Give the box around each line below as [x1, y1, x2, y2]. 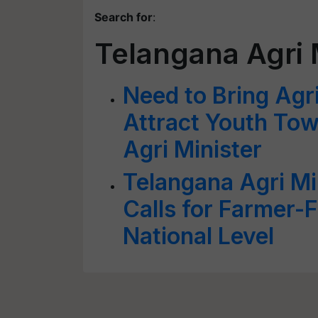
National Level [123, 222, 274, 250]
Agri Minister [123, 136, 262, 163]
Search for [94, 10, 153, 24]
